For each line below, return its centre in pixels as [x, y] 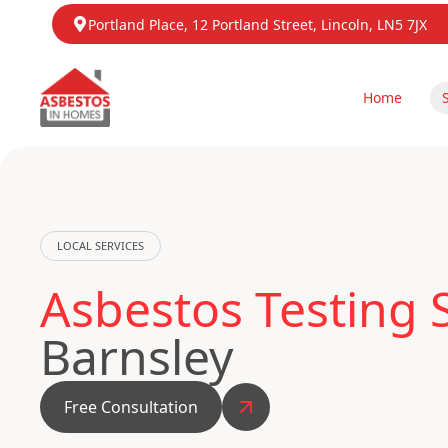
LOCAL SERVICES [100, 245]
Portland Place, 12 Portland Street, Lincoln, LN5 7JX [257, 24]
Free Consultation [131, 407]
